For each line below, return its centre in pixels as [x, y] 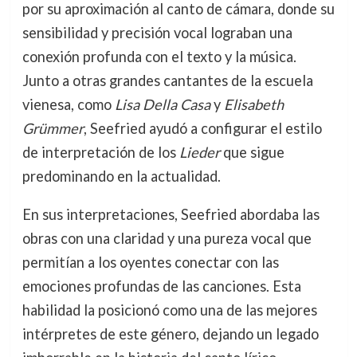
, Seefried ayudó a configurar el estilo [202, 128]
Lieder [199, 152]
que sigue [252, 152]
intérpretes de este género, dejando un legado [170, 333]
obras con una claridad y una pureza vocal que [167, 238]
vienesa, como [68, 104]
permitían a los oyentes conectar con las [150, 262]
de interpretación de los [100, 152]
